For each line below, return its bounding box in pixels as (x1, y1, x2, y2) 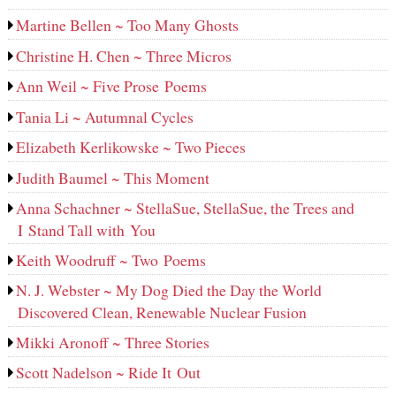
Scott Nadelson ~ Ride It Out (16, 362, 202, 384)
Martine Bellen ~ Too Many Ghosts (16, 14, 240, 36)
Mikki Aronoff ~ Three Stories (16, 331, 210, 353)
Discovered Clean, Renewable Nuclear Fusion (17, 301, 307, 324)
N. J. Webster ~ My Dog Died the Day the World (16, 279, 323, 301)
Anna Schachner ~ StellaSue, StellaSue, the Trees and (16, 197, 355, 219)
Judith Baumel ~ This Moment (16, 166, 210, 188)
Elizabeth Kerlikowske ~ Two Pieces (16, 136, 247, 158)
